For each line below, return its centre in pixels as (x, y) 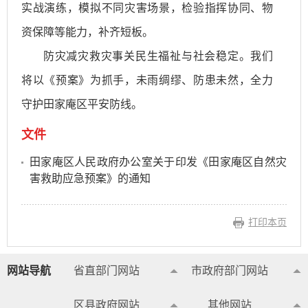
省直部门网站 (106, 270)
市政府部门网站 (229, 270)
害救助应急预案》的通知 (90, 178)
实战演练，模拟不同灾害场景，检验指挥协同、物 (147, 8)
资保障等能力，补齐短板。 (87, 32)
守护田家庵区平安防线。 (82, 104)
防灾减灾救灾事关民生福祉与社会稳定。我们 (158, 56)
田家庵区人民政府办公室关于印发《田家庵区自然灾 (158, 162)
